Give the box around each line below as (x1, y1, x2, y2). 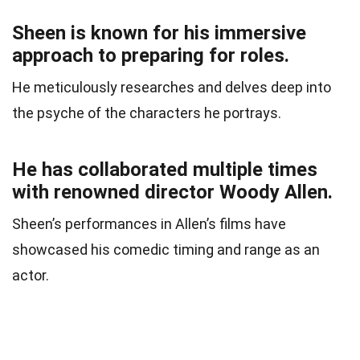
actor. (12, 267, 49, 284)
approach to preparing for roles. (12, 44, 289, 67)
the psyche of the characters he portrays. (12, 104, 281, 122)
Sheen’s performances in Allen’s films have (12, 215, 286, 233)
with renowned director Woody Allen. (12, 181, 333, 204)
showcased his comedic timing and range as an (12, 241, 320, 259)
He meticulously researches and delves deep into (12, 79, 331, 96)
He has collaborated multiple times (12, 158, 317, 182)
